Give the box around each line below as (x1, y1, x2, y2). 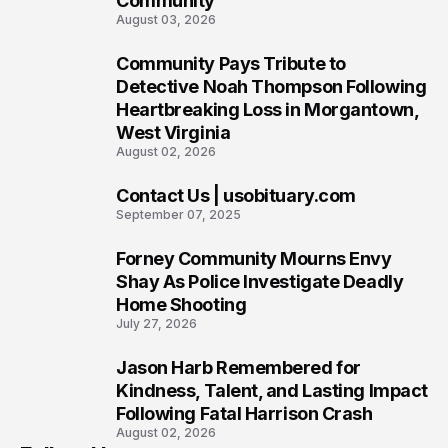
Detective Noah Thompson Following (116, 76, 427, 97)
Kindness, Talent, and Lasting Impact (116, 380, 428, 401)
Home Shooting (116, 294, 247, 315)
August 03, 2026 (116, 12, 216, 27)
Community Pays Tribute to (116, 53, 346, 74)
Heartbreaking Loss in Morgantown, (116, 99, 420, 120)
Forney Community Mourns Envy (116, 248, 392, 269)
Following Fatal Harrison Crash (116, 403, 373, 424)
